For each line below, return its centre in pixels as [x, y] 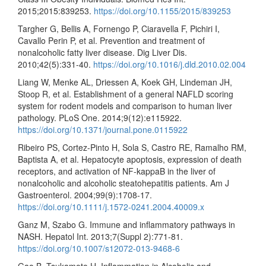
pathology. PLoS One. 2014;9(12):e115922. [100, 118]
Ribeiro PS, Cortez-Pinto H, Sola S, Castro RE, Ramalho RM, [132, 147]
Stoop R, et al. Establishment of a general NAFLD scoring [126, 94]
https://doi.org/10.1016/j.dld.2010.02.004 [170, 64]
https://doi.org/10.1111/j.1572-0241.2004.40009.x [111, 207]
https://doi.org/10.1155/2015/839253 [162, 11]
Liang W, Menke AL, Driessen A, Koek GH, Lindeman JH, [125, 82]
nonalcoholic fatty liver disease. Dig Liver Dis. [102, 52]
